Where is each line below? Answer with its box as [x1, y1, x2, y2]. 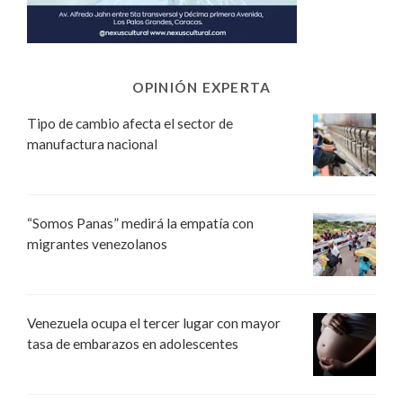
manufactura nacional [27, 136, 157, 153]
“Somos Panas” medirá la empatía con [27, 215, 254, 232]
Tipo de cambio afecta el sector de [27, 115, 233, 132]
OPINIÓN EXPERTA [131, 79, 272, 96]
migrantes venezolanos [27, 236, 167, 253]
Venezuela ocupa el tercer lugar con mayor [27, 315, 281, 332]
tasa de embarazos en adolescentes [27, 336, 238, 353]
